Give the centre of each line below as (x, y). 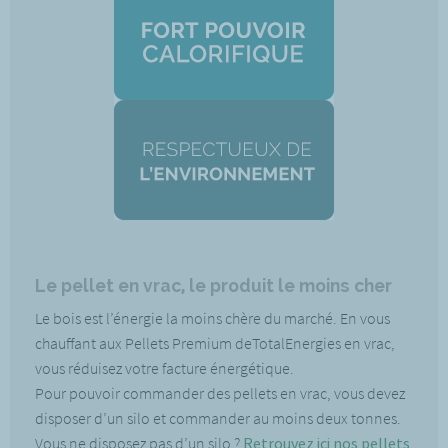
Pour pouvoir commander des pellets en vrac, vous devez (220, 393)
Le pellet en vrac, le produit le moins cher (213, 285)
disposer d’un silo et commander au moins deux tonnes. (218, 418)
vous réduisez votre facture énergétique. (166, 368)
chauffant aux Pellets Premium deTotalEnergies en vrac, (215, 343)
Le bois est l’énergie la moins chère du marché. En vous (212, 318)
